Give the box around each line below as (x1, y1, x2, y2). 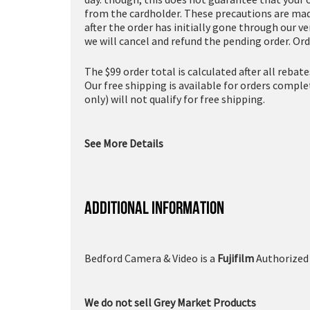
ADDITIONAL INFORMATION (84, 198, 224, 217)
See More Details (84, 136, 163, 150)
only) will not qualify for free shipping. (84, 92, 265, 106)
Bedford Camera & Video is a (84, 251, 217, 265)
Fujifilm (217, 251, 254, 265)
